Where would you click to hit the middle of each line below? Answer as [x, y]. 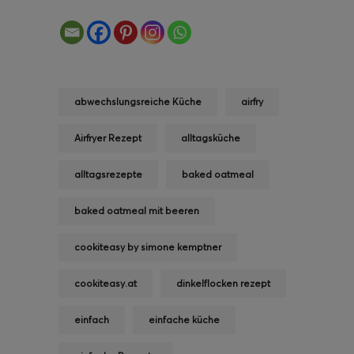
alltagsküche [211, 137]
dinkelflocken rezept [223, 283]
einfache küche [184, 319]
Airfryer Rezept [108, 137]
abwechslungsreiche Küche [138, 101]
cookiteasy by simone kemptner [148, 247]
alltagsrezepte [108, 174]
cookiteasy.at [105, 283]
